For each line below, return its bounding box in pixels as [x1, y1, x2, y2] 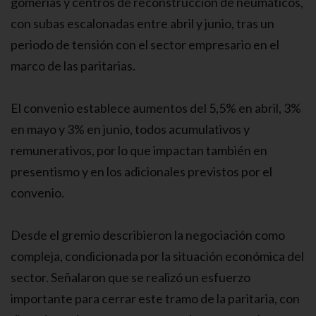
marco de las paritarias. [11, 57, 135, 73]
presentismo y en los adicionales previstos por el [11, 163, 272, 179]
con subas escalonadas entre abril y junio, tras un [11, 15, 274, 31]
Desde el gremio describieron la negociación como [11, 226, 285, 243]
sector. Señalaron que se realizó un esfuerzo [11, 269, 250, 285]
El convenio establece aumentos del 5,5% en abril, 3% [11, 99, 301, 116]
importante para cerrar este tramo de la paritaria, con [11, 290, 300, 306]
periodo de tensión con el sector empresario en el [11, 36, 279, 52]
